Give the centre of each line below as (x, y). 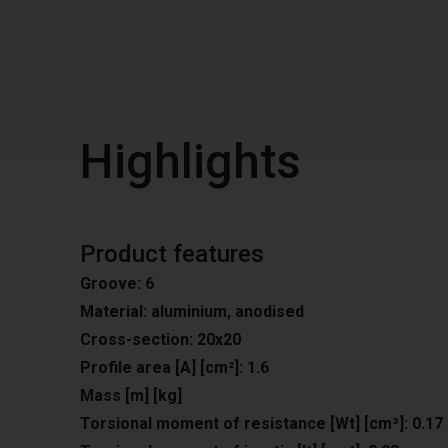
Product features (172, 254)
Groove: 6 (117, 283)
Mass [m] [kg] (131, 395)
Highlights (190, 161)
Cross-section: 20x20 (160, 339)
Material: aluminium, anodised (192, 311)
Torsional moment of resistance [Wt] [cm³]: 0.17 (261, 423)
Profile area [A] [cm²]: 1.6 (174, 367)
